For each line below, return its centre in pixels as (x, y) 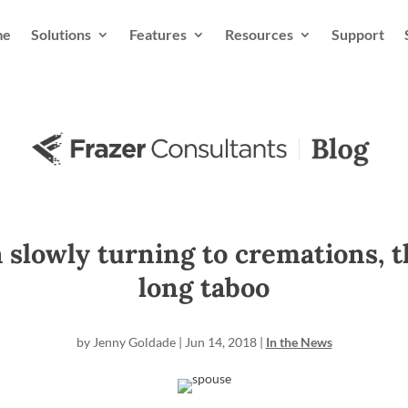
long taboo (204, 287)
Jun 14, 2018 (220, 342)
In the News (299, 342)
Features (158, 34)
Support (357, 34)
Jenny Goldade (134, 342)
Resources (259, 34)
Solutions (61, 34)
